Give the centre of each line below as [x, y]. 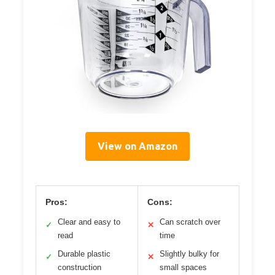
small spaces [183, 267]
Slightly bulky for [189, 254]
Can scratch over [190, 222]
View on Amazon [137, 146]
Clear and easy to [89, 222]
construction [79, 267]
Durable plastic [84, 254]
